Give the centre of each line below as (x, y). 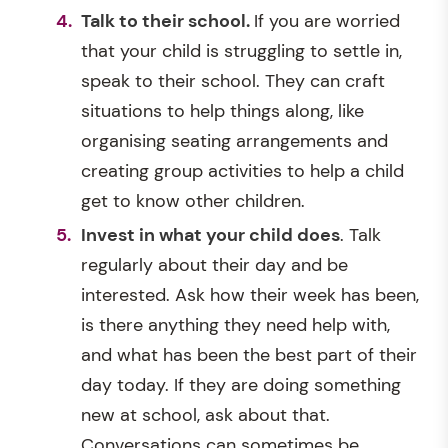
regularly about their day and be (214, 265)
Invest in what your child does (210, 235)
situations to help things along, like (222, 110)
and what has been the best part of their (249, 355)
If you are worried (327, 20)
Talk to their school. (167, 20)
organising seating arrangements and (234, 140)
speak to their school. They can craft (233, 80)
